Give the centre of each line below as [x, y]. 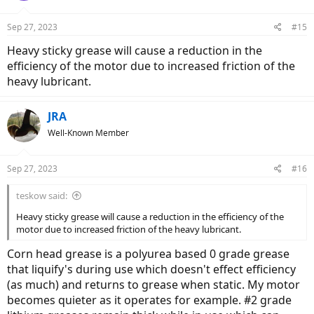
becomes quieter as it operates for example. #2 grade [149, 300]
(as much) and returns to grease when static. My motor [153, 285]
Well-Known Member [88, 133]
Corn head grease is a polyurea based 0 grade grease [148, 254]
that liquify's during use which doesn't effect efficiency [151, 269]
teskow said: [42, 196]
